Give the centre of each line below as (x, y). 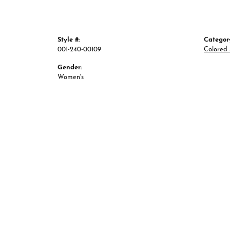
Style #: (69, 40)
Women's (71, 77)
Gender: (70, 67)
